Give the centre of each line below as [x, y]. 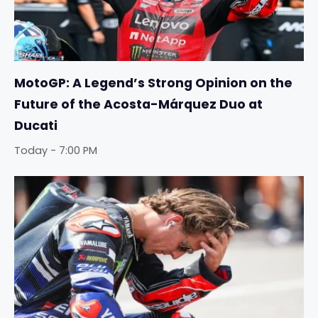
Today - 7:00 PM [56, 151]
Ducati [36, 126]
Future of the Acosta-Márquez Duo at [138, 105]
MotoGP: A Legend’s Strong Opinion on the [153, 83]
